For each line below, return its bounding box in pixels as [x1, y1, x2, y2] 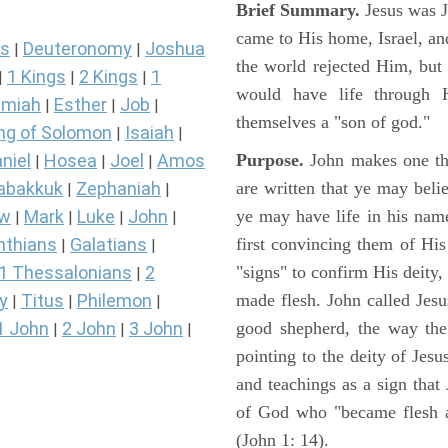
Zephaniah [76, 178, 161, 200]
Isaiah [125, 122, 174, 144]
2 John [62, 318, 116, 340]
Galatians [70, 234, 147, 256]
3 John [129, 318, 183, 340]
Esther [54, 94, 107, 116]
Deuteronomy [23, 38, 132, 60]
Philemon [77, 290, 152, 312]
